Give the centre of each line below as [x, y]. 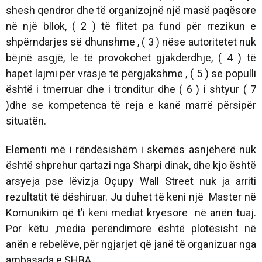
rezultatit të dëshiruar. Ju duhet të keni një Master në [131, 196]
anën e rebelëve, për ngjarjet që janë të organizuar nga [131, 244]
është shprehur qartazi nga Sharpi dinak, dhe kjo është [131, 165]
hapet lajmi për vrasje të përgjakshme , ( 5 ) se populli [131, 73]
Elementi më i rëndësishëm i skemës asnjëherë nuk [131, 149]
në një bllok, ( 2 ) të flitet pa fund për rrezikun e [131, 26]
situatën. [26, 120]
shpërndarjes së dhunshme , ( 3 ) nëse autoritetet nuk [131, 42]
